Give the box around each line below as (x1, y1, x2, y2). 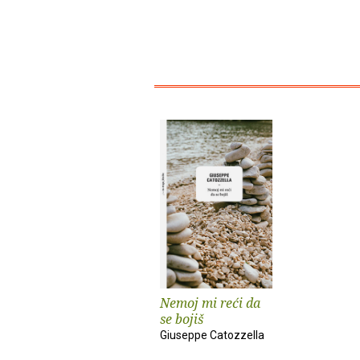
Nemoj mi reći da (160, 294, 260, 312)
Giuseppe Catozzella (160, 329, 264, 342)
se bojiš (160, 310, 203, 328)
